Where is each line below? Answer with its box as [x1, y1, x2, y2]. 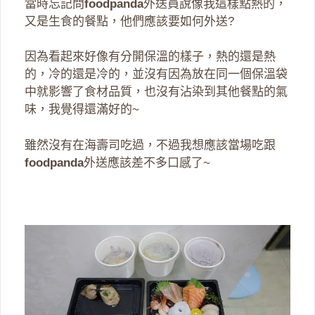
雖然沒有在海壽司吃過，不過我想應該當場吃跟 [25, 138, 276, 152]
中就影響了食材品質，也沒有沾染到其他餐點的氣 [25, 85, 288, 99]
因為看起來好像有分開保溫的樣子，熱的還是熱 [25, 50, 276, 64]
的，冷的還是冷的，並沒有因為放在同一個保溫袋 [25, 67, 288, 82]
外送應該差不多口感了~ [84, 155, 210, 169]
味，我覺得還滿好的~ [25, 103, 139, 117]
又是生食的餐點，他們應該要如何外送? [25, 14, 234, 28]
